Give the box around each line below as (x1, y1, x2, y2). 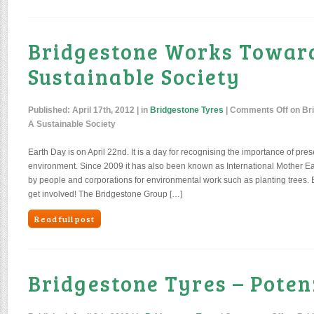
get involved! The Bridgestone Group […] (28, 189, 182, 199)
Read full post (34, 213, 95, 224)
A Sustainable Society (28, 119, 116, 129)
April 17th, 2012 (72, 105, 135, 115)
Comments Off (230, 105, 288, 115)
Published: (28, 105, 72, 115)
